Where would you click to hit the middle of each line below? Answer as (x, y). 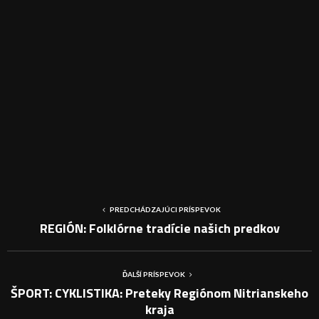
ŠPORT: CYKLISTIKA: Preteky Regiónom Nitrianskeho (159, 293)
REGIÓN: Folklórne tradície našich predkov (159, 229)
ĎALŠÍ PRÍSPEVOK (154, 274)
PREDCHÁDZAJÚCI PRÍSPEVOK (165, 210)
